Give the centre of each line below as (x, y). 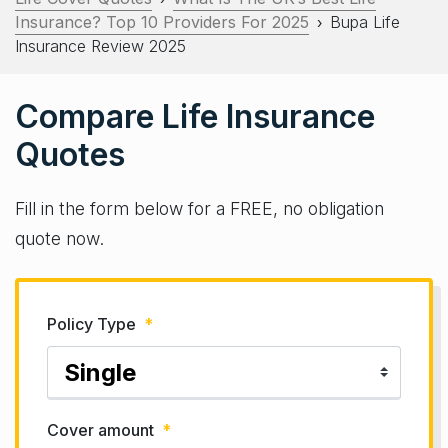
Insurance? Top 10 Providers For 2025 (162, 22)
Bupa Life (365, 22)
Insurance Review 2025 (100, 46)
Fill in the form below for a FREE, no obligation (199, 208)
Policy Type (91, 324)
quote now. (59, 238)
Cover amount (100, 430)
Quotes (70, 154)
